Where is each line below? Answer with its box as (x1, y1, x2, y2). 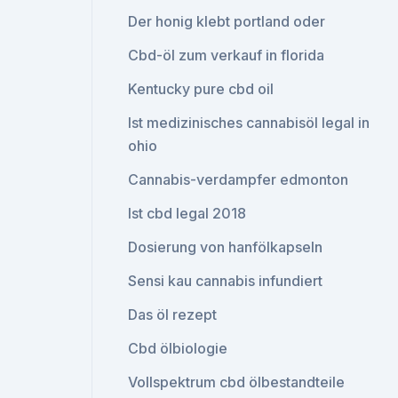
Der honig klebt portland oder (128, 12, 326, 30)
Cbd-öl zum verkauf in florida (128, 46, 325, 64)
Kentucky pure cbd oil (128, 80, 275, 98)
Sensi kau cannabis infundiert (128, 272, 323, 290)
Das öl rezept (128, 306, 218, 323)
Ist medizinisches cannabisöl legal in (128, 114, 370, 131)
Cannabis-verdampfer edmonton (128, 171, 349, 188)
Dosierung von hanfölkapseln (128, 238, 323, 256)
